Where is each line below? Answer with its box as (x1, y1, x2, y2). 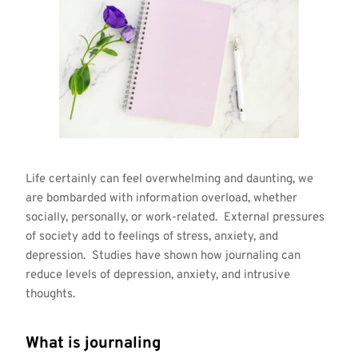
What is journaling (25, 332, 161, 354)
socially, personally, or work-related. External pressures (25, 209, 324, 225)
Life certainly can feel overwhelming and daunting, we (25, 171, 313, 187)
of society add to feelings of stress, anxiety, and (25, 229, 278, 245)
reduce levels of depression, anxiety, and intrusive (25, 267, 290, 283)
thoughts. (25, 286, 75, 302)
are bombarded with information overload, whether (25, 190, 297, 206)
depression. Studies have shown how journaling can (25, 248, 300, 264)
